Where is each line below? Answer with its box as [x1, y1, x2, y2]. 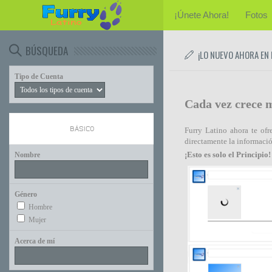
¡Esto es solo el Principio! [184, 150, 271, 159]
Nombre [15, 151, 40, 159]
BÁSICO [69, 125, 94, 132]
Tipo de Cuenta [15, 72, 63, 81]
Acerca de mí [15, 237, 55, 245]
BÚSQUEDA [25, 43, 68, 58]
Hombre [29, 203, 52, 211]
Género [15, 190, 37, 199]
